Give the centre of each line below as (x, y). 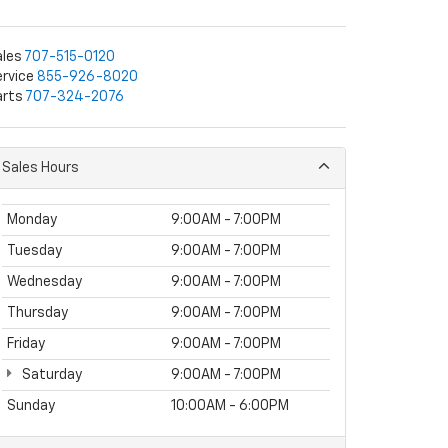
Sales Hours (40, 168)
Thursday (37, 313)
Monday (32, 220)
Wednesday (44, 282)
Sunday (31, 406)
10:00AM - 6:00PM (230, 406)
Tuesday (34, 251)
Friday (26, 344)
